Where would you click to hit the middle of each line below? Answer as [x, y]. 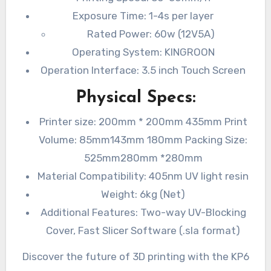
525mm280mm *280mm [143, 158]
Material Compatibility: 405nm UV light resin [143, 176]
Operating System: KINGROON [143, 52]
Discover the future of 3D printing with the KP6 [135, 257]
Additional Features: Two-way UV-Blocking [143, 213]
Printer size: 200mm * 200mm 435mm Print [143, 122]
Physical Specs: [135, 98]
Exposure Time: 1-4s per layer [143, 16]
